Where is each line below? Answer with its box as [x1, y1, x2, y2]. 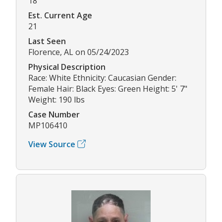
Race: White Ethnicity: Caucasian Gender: [28, 72, 176, 83]
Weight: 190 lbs [28, 94, 85, 105]
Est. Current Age [28, 9, 92, 21]
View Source [28, 138, 75, 150]
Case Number [28, 109, 80, 120]
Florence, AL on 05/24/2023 [28, 46, 129, 57]
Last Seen [28, 35, 66, 47]
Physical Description [28, 61, 106, 72]
